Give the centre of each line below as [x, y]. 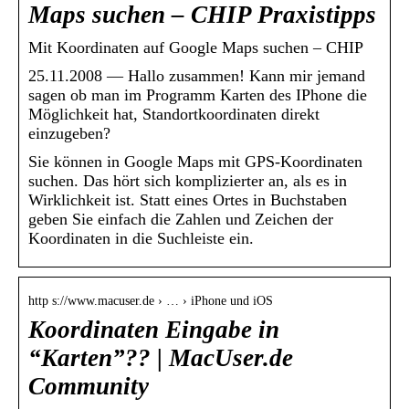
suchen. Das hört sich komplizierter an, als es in [188, 181]
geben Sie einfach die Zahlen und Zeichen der [181, 220]
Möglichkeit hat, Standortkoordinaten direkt [174, 115]
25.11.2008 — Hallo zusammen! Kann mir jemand [197, 76]
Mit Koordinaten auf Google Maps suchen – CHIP [196, 48]
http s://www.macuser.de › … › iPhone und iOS [151, 301]
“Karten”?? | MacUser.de [161, 358]
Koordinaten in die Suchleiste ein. [141, 239]
